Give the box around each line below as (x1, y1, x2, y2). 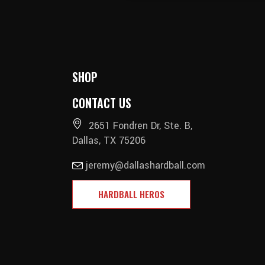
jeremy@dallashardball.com (86, 159, 205, 172)
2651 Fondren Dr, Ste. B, (89, 119, 192, 132)
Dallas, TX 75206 (72, 134, 146, 147)
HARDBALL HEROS (98, 188, 164, 201)
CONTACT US (72, 94, 131, 112)
